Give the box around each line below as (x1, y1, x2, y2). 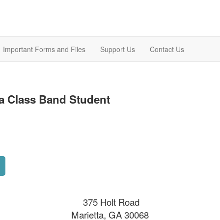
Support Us (100, 44, 135, 55)
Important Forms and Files (3, 44, 85, 55)
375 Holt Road (80, 195, 139, 209)
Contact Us (150, 44, 184, 55)
